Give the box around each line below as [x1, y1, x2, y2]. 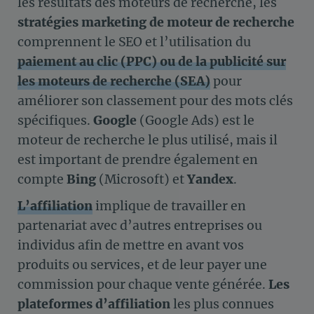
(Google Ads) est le [137, 112, 254, 128]
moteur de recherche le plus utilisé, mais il [18, 132, 278, 148]
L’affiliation [18, 198, 93, 214]
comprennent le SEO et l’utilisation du [18, 34, 251, 50]
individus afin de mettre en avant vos [18, 238, 244, 254]
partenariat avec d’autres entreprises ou [18, 218, 262, 234]
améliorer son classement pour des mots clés [18, 93, 293, 109]
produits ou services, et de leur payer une [18, 257, 267, 273]
